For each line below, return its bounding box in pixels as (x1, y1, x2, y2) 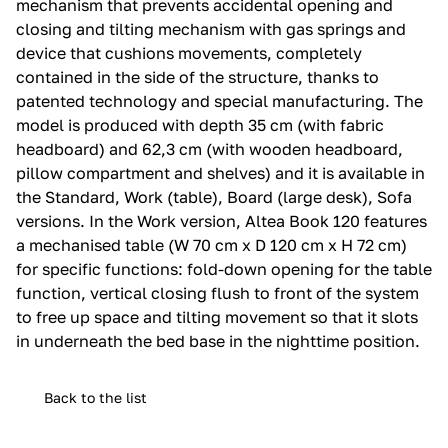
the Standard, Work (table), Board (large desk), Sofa (16, 186, 412, 207)
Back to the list (44, 388, 147, 406)
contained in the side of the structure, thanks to (16, 66, 379, 87)
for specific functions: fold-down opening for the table (16, 258, 432, 279)
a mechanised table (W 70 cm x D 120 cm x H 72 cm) (16, 234, 407, 255)
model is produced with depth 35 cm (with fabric (16, 114, 384, 135)
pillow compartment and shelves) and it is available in (16, 162, 425, 183)
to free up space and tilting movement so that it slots (16, 306, 418, 327)
